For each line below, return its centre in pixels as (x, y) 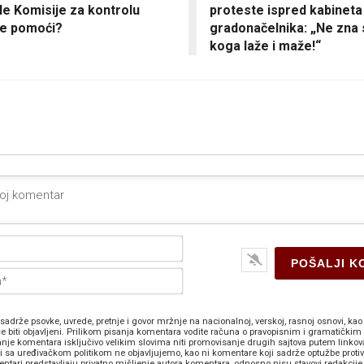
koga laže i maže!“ (265, 46)
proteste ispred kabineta (286, 11)
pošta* (200, 287)
